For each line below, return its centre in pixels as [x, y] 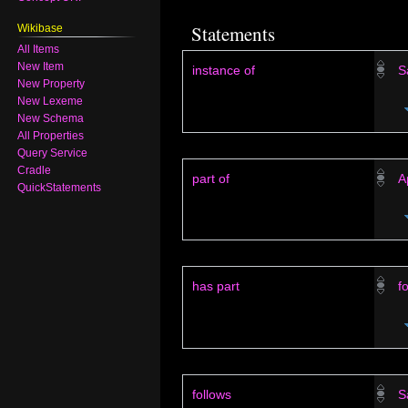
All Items [39, 50]
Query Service [53, 153]
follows [212, 395]
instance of [224, 70]
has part [216, 286]
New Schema [51, 119]
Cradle [35, 171]
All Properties [51, 136]
